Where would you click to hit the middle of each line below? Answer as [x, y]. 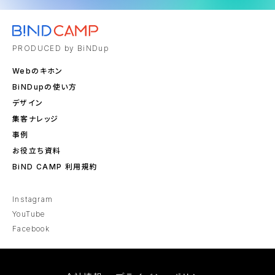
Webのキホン [38, 71]
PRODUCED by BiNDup [61, 48]
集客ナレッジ [36, 119]
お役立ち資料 [37, 151]
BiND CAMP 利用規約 [55, 167]
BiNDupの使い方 [45, 87]
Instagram [33, 199]
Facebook [31, 228]
